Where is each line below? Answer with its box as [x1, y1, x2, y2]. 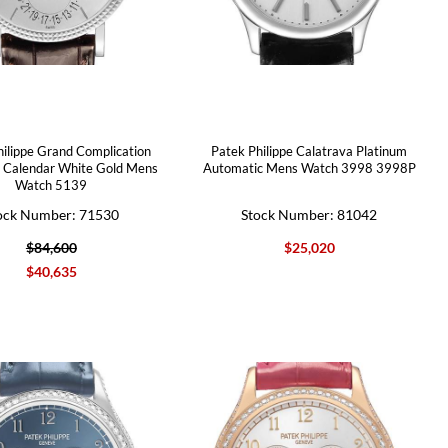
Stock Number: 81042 [241, 205, 378, 223]
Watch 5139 [15, 176, 88, 193]
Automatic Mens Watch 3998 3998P [202, 159, 416, 176]
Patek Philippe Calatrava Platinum [211, 142, 408, 159]
